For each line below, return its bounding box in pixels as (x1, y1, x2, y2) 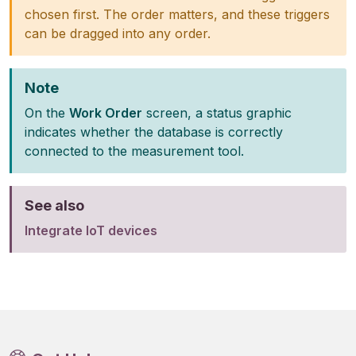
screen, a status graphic (142, 105, 292, 121)
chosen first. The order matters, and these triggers (25, 6, 330, 22)
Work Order (69, 105, 142, 121)
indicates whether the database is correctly (25, 124, 283, 140)
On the (25, 105, 69, 121)
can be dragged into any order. (25, 25, 211, 41)
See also (25, 197, 84, 214)
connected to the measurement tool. (25, 143, 244, 159)
